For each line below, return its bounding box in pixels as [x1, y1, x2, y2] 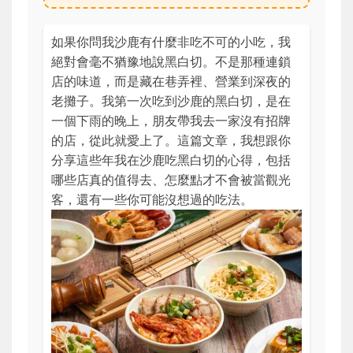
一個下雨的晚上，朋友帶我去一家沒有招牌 [51, 113, 291, 128]
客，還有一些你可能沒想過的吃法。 [51, 191, 253, 207]
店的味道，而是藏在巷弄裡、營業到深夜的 [51, 73, 291, 89]
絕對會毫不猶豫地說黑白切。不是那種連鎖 [51, 54, 291, 69]
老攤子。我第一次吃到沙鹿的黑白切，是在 [51, 93, 291, 109]
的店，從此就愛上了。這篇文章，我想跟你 [51, 132, 291, 148]
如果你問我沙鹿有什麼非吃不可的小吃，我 [51, 34, 291, 50]
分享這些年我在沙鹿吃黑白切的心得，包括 [51, 152, 291, 168]
